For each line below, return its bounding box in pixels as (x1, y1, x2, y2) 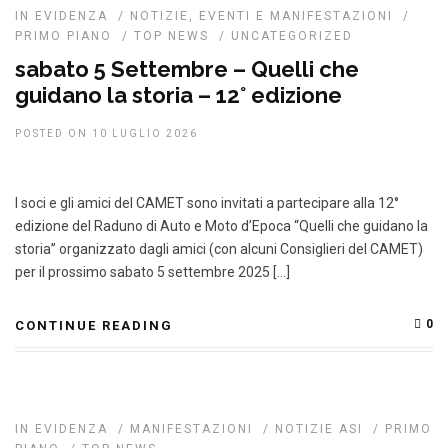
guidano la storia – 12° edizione (15, 82, 342, 108)
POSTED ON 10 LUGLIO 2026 (15, 128, 198, 139)
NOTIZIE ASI (275, 422, 363, 436)
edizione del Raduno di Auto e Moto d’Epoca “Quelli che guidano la (15, 218, 428, 234)
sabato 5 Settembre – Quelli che (15, 56, 359, 82)
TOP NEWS (134, 29, 209, 43)
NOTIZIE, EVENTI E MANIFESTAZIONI (130, 9, 393, 23)
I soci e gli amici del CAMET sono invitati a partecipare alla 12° (15, 195, 399, 211)
